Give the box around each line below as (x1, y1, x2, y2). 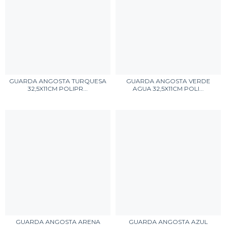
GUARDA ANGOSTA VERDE (126, 77, 210, 85)
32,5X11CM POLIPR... (28, 85, 88, 92)
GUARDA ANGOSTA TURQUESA (9, 77, 106, 85)
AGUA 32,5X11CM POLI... (133, 85, 204, 92)
